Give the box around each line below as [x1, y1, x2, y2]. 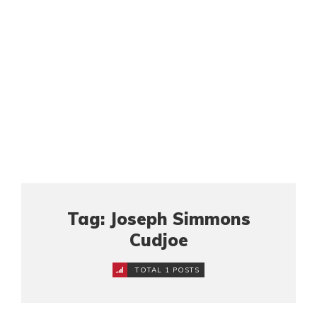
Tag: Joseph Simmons [67, 208, 250, 230]
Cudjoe [129, 229, 188, 251]
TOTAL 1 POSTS [132, 265, 200, 275]
